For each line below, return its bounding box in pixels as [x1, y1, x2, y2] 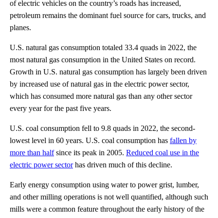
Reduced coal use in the [126, 148, 199, 157]
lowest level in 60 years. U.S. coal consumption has [10, 136, 170, 145]
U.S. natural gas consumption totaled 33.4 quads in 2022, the [10, 43, 197, 52]
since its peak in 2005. [54, 148, 126, 157]
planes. [10, 23, 31, 32]
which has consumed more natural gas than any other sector [10, 91, 192, 100]
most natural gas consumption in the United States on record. [10, 55, 196, 64]
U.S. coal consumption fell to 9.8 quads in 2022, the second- [10, 124, 195, 132]
